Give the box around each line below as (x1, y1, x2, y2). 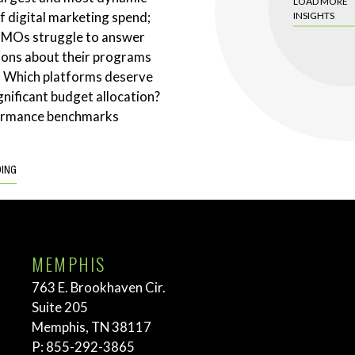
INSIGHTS (293, 9, 334, 21)
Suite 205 (32, 299, 88, 315)
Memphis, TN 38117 (32, 319, 151, 335)
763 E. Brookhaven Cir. (32, 279, 166, 296)
